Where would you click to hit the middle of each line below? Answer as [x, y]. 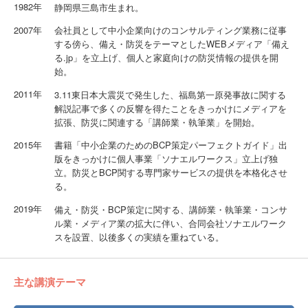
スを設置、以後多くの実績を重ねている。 [140, 236]
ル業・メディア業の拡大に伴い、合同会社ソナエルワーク [170, 223]
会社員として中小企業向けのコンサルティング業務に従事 [170, 30]
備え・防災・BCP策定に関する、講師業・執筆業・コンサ [170, 209]
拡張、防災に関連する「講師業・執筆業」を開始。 [158, 122]
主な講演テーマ [50, 282]
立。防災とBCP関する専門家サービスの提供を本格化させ [170, 172]
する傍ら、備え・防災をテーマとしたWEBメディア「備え [172, 44]
